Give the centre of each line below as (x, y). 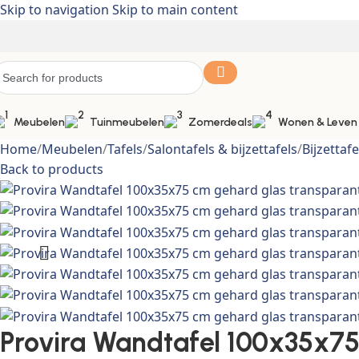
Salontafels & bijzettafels (222, 149)
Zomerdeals (220, 122)
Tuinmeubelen (127, 122)
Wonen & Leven (318, 122)
